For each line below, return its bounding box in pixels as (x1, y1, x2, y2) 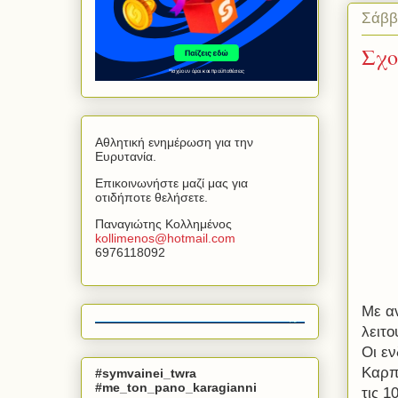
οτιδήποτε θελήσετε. (95, 190, 208, 205)
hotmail (167, 231, 208, 246)
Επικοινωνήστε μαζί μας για (95, 176, 248, 191)
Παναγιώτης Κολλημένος (95, 217, 232, 232)
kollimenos (95, 231, 155, 246)
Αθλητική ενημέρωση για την (95, 135, 253, 150)
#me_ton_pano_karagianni (95, 379, 257, 394)
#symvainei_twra (95, 365, 196, 380)
